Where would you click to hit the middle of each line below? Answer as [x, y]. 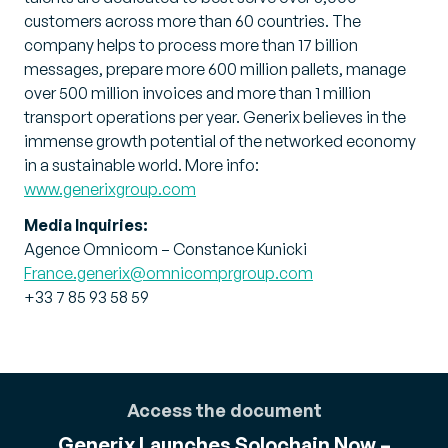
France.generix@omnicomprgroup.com [168, 273]
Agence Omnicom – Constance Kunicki [165, 249]
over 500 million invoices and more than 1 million [197, 93]
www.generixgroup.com [110, 189]
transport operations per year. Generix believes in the [215, 117]
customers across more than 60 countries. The [192, 21]
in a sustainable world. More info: [141, 165]
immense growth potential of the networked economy [220, 141]
